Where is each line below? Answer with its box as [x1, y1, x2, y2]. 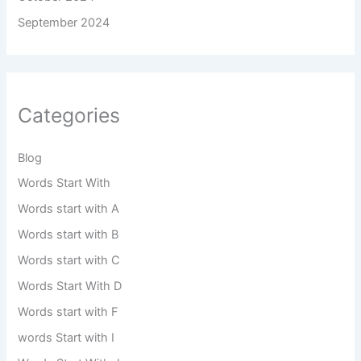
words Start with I [18, 330, 115, 346]
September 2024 [18, 15, 110, 30]
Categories [18, 103, 121, 128]
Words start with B [18, 227, 119, 243]
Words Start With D [18, 279, 122, 294]
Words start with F [18, 305, 119, 320]
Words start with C [18, 253, 121, 268]
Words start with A [18, 201, 120, 217]
